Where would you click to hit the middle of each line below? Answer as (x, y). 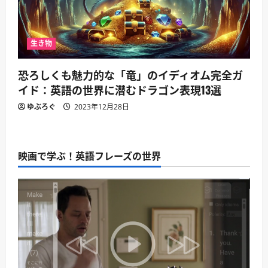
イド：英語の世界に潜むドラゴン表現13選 (120, 90)
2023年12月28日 (101, 107)
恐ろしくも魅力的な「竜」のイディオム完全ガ (130, 75)
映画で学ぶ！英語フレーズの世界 (89, 156)
